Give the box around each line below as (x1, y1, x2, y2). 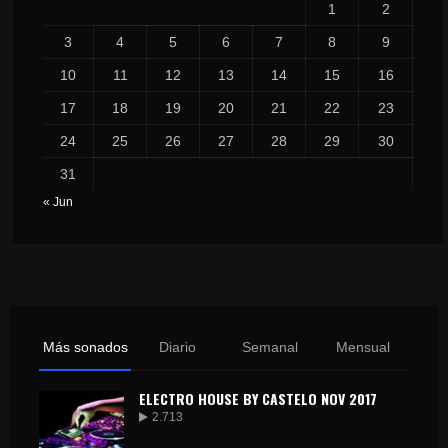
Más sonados (42, 339, 128, 355)
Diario (159, 339, 197, 355)
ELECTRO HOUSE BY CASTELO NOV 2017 (138, 388, 377, 409)
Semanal (242, 339, 299, 355)
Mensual (335, 339, 390, 355)
